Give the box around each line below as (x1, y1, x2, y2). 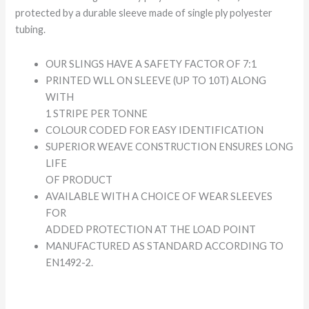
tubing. (15, 23, 46, 36)
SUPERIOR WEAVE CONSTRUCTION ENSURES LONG (46, 140, 294, 152)
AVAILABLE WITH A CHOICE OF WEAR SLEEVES (46, 190, 273, 202)
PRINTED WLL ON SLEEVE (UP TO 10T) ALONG (46, 74, 267, 86)
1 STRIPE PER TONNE (46, 107, 148, 119)
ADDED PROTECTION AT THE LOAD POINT (46, 223, 257, 235)
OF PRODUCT (46, 173, 113, 186)
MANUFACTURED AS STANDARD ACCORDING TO (46, 239, 284, 252)
